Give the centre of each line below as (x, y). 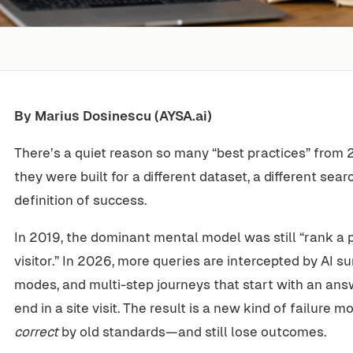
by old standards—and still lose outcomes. (192, 331)
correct (36, 331)
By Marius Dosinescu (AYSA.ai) (113, 115)
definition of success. (80, 200)
